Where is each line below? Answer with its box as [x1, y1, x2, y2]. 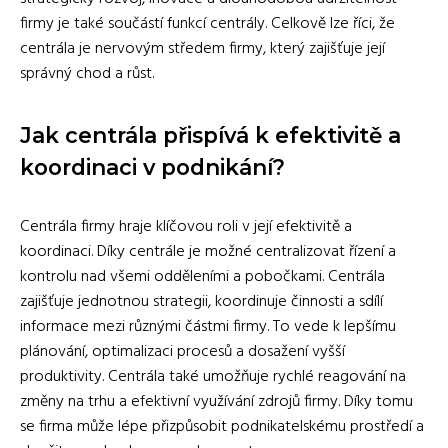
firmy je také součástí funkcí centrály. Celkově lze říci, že [20, 10, 395, 37]
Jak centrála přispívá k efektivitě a [20, 121, 401, 148]
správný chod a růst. [20, 60, 154, 87]
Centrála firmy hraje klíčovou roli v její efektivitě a [20, 213, 352, 240]
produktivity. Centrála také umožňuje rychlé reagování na [20, 363, 406, 390]
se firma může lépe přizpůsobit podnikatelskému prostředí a [20, 413, 424, 440]
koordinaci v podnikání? [20, 153, 285, 180]
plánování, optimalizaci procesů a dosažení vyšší [20, 338, 345, 365]
